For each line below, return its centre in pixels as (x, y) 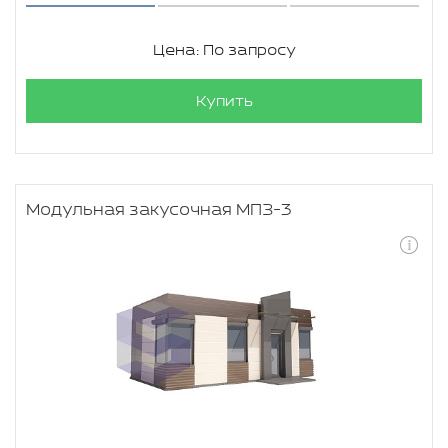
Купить (224, 101)
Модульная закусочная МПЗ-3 (159, 210)
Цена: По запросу (224, 50)
